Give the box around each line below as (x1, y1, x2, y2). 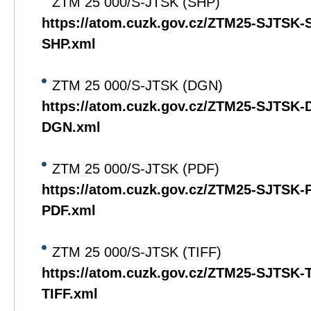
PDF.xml (42, 203, 96, 218)
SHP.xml (42, 36, 96, 51)
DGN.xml (42, 119, 101, 135)
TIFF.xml (42, 286, 98, 301)
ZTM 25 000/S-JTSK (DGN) (52, 78, 223, 93)
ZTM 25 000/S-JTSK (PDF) (52, 161, 219, 176)
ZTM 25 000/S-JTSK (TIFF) (52, 244, 221, 260)
